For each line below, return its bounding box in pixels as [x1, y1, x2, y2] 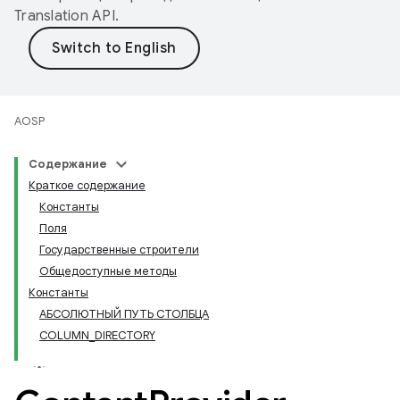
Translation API [14, 7, 115, 25]
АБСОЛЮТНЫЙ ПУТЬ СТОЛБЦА [39, 306, 209, 321]
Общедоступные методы [39, 263, 177, 279]
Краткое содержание [29, 178, 146, 193]
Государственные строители [39, 242, 199, 257]
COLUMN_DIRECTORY [39, 328, 155, 343]
